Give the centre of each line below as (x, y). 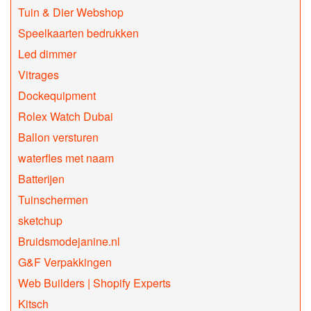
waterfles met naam (66, 158)
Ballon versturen (58, 137)
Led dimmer (47, 54)
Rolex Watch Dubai (66, 117)
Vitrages (39, 75)
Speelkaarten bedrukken (78, 33)
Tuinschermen (53, 200)
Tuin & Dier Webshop (71, 12)
